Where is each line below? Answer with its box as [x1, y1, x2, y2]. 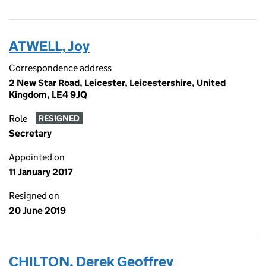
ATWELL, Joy [9, 37, 90, 55]
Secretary [9, 128, 52, 139]
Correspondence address [9, 62, 112, 74]
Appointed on [9, 151, 65, 163]
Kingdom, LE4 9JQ [9, 89, 87, 100]
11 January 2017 [9, 166, 73, 178]
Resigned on [9, 190, 59, 201]
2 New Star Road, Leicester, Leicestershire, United [9, 77, 226, 88]
